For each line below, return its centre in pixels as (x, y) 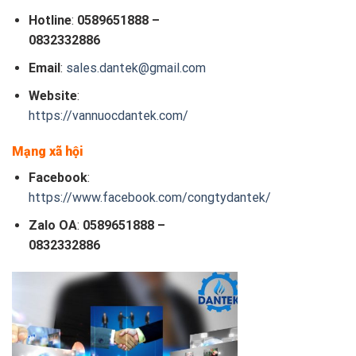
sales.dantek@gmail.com (135, 68)
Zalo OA (52, 225)
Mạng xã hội (48, 152)
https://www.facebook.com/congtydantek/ (149, 198)
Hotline (50, 21)
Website (52, 95)
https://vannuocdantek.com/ (108, 115)
